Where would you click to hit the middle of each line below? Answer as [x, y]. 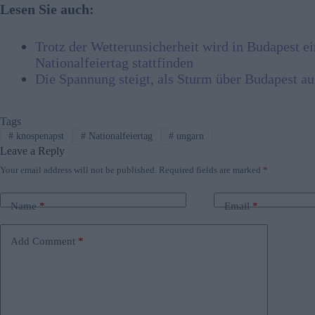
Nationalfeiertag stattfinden [114, 62]
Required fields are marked [211, 169]
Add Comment [43, 242]
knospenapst [38, 136]
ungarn [189, 136]
